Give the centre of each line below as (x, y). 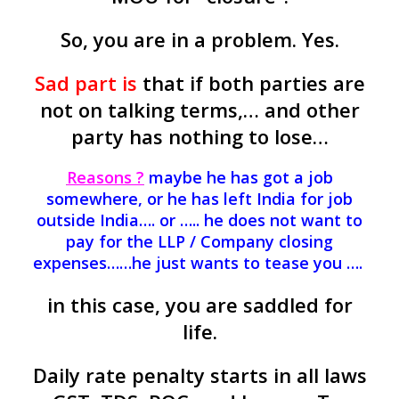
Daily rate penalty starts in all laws (199, 375)
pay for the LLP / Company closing (199, 242)
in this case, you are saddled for (199, 304)
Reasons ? (105, 178)
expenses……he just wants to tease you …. (199, 263)
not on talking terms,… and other (199, 110)
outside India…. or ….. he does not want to (199, 220)
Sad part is (85, 83)
